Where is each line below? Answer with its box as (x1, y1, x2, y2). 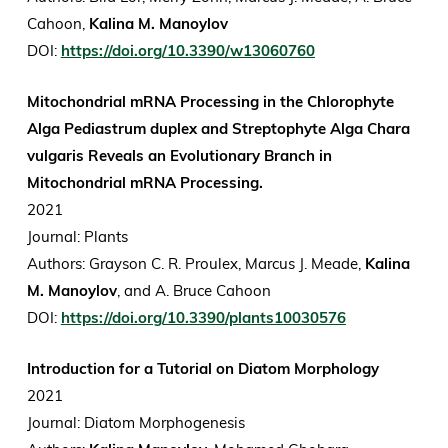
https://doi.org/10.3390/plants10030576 (60, 308, 346, 328)
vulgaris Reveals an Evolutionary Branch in (26, 146, 332, 166)
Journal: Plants (26, 227, 132, 247)
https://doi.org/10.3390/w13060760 (60, 41, 315, 61)
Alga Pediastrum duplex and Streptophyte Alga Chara (26, 119, 410, 139)
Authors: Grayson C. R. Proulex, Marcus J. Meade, (26, 254, 365, 274)
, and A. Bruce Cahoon (116, 281, 275, 301)
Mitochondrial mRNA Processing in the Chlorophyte (26, 92, 394, 112)
